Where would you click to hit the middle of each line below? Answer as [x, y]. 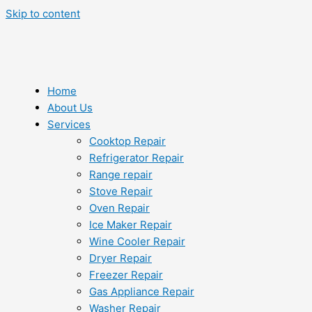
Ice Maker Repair [131, 225]
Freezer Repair [126, 275]
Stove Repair [121, 191]
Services [69, 124]
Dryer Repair [120, 258]
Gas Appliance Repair [142, 291]
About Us [70, 108]
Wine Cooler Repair [137, 241]
